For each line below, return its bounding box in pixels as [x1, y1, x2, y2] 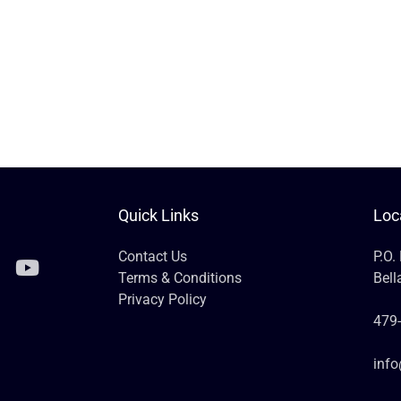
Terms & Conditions [118, 269, 242, 286]
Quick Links [118, 205, 199, 225]
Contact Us [118, 247, 187, 265]
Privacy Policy [118, 290, 207, 308]
